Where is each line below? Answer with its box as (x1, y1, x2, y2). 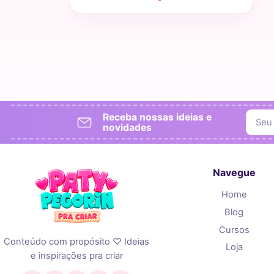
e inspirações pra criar (30, 250, 123, 262)
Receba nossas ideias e (103, 111, 212, 124)
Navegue (212, 166, 256, 179)
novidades (103, 122, 152, 134)
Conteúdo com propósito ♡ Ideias (4, 236, 150, 248)
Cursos (218, 224, 250, 235)
